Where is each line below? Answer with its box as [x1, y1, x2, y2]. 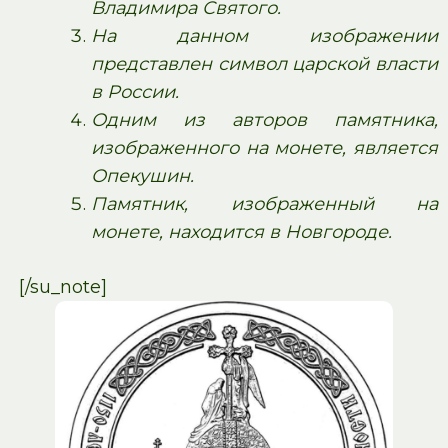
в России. [91, 80, 179, 103]
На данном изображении [91, 24, 438, 47]
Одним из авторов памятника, [91, 108, 438, 131]
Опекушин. [91, 164, 194, 187]
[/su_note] [18, 275, 107, 298]
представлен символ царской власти [91, 52, 438, 75]
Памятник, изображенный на [91, 192, 438, 215]
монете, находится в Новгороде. [91, 220, 392, 243]
